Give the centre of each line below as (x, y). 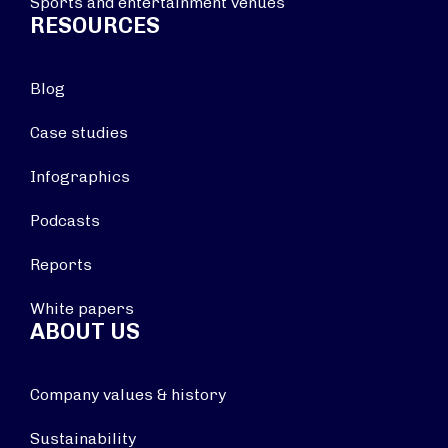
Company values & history (128, 394)
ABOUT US (85, 331)
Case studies (79, 132)
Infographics (80, 176)
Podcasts (65, 220)
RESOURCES (95, 25)
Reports (61, 264)
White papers (82, 308)
